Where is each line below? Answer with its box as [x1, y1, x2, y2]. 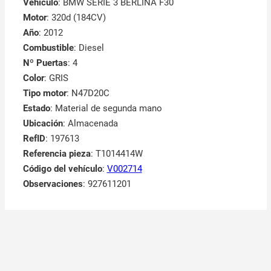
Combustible [22, 42, 74, 54]
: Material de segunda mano [50, 103, 162, 114]
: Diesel [73, 42, 104, 54]
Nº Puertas [22, 57, 68, 69]
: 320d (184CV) [46, 12, 106, 24]
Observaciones [22, 178, 83, 190]
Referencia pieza [22, 148, 91, 160]
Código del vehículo [22, 163, 102, 175]
